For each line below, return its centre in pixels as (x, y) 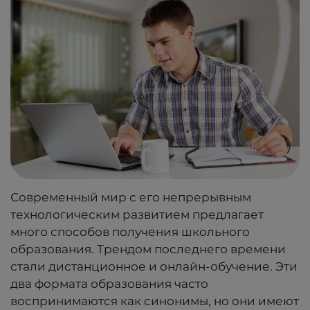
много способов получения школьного (130, 232)
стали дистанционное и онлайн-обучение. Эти (154, 267)
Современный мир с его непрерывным (131, 198)
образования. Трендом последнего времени (148, 249)
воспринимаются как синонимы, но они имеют (155, 301)
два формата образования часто (109, 284)
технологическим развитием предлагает (137, 215)
